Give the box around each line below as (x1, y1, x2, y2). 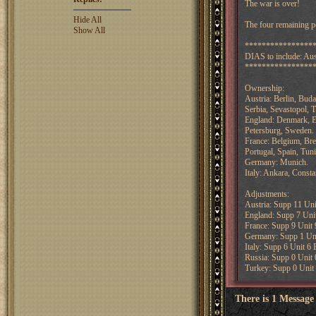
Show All (73, 25, 105, 35)
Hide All (73, 15, 102, 25)
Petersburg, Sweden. (244, 126, 314, 135)
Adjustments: (244, 189, 289, 199)
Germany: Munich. (244, 157, 308, 167)
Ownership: (244, 83, 284, 93)
